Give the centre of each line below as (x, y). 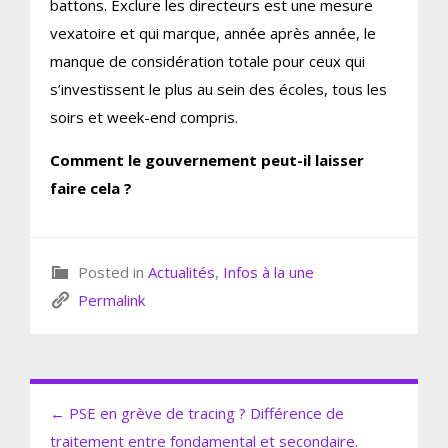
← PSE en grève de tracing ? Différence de (197, 412)
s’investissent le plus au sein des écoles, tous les (218, 88)
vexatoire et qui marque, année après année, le (213, 32)
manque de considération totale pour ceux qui (207, 60)
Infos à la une (268, 271)
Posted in (109, 271)
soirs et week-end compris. (144, 116)
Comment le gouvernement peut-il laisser (207, 159)
